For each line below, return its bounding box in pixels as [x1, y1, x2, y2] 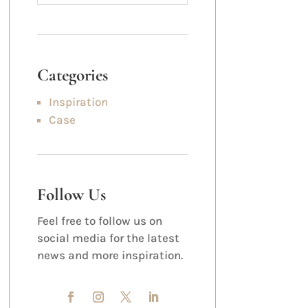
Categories [36, 64, 108, 85]
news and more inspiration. [36, 248, 183, 263]
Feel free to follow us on [36, 214, 162, 228]
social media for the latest [36, 231, 179, 245]
